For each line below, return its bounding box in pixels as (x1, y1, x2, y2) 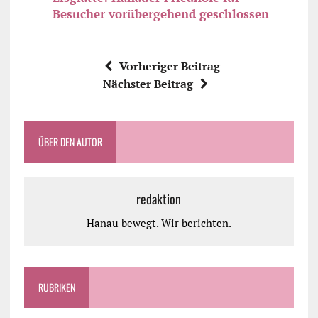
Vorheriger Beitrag (119, 58, 221, 75)
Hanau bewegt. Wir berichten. (86, 216, 231, 231)
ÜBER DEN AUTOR (38, 134, 102, 150)
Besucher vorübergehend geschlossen (52, 6, 269, 23)
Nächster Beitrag (102, 76, 193, 92)
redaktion (136, 190, 182, 209)
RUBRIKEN (38, 280, 75, 295)
